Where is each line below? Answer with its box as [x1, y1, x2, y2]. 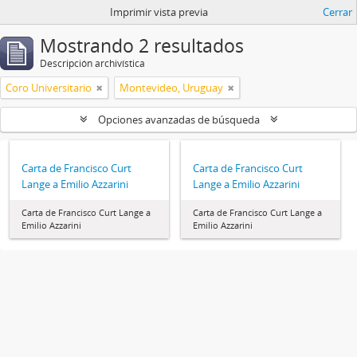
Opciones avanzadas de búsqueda [95, 112, 262, 127]
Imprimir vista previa [110, 5, 208, 19]
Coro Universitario [6, 80, 92, 95]
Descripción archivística [40, 57, 145, 70]
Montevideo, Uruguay [120, 80, 223, 95]
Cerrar [323, 5, 352, 19]
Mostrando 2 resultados [40, 33, 244, 58]
